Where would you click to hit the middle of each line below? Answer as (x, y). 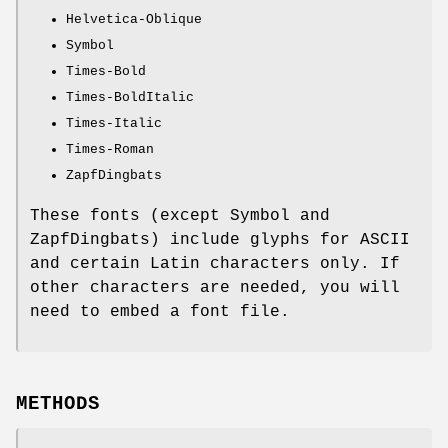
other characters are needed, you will (215, 287)
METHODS (58, 404)
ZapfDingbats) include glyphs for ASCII (220, 239)
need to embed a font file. (160, 311)
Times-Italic (114, 123)
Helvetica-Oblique (134, 19)
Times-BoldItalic (130, 97)
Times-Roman (110, 149)
